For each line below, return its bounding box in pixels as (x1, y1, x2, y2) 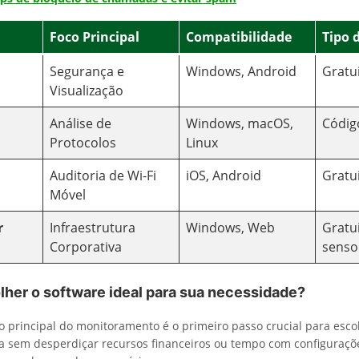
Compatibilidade (186, 28, 292, 46)
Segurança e (50, 63, 124, 80)
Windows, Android (186, 63, 296, 80)
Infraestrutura (50, 219, 135, 236)
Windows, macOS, (186, 115, 293, 132)
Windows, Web (186, 219, 275, 236)
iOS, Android (186, 167, 261, 184)
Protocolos (50, 134, 116, 151)
